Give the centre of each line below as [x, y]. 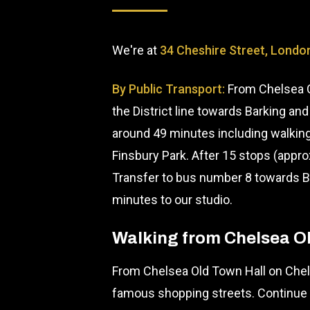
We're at [136, 50]
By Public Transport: [168, 89]
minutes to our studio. [172, 200]
